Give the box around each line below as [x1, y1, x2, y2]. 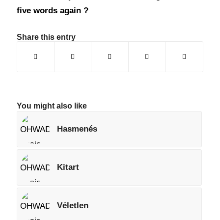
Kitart [56, 163, 79, 172]
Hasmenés [56, 124, 97, 134]
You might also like [16, 102, 87, 110]
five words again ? [16, 6, 88, 15]
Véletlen [56, 201, 88, 210]
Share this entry [16, 33, 76, 41]
